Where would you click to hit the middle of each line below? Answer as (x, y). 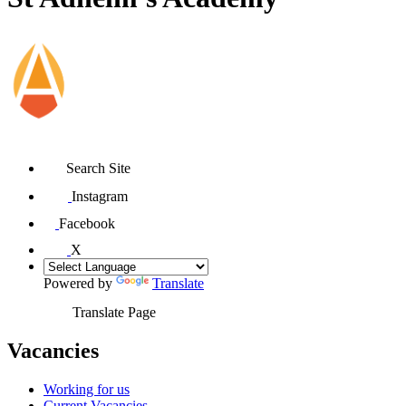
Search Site (98, 169)
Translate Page (114, 313)
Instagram (100, 197)
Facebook (87, 224)
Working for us (87, 390)
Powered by (80, 284)
